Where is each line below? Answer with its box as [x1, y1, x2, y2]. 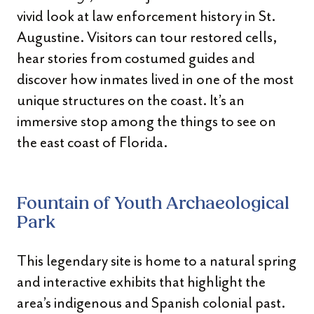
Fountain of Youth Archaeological [17, 196, 289, 213]
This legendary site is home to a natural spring [17, 252, 296, 270]
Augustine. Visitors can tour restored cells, [17, 28, 277, 46]
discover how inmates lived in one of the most [17, 70, 294, 88]
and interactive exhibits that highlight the [17, 273, 266, 291]
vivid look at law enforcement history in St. [17, 7, 275, 25]
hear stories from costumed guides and [17, 49, 255, 67]
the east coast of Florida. [17, 133, 168, 151]
